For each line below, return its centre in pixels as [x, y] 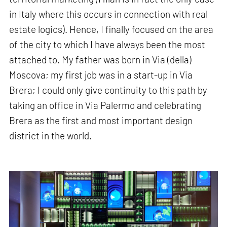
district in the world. [51, 135]
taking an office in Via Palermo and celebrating [105, 105]
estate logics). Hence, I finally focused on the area [111, 29]
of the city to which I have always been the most [107, 44]
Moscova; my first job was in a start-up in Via [101, 74]
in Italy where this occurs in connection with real [109, 14]
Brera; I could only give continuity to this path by [108, 90]
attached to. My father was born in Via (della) [101, 59]
